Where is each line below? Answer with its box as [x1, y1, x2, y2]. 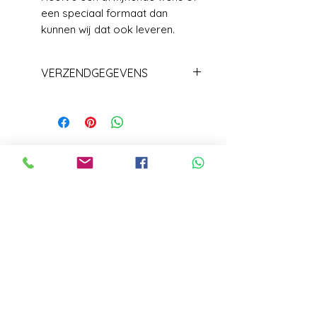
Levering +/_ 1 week [41, 92, 144, 107]
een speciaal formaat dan [41, 6, 168, 20]
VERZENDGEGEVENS [41, 65, 148, 80]
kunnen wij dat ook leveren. [41, 22, 175, 36]
